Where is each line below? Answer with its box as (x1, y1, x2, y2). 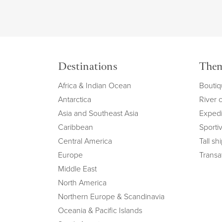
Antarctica (58, 94, 91, 105)
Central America (58, 135, 112, 146)
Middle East (58, 163, 97, 174)
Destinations (58, 59, 117, 76)
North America (58, 177, 107, 188)
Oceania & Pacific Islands (58, 205, 142, 216)
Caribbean (58, 121, 93, 132)
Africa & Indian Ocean (58, 80, 131, 91)
